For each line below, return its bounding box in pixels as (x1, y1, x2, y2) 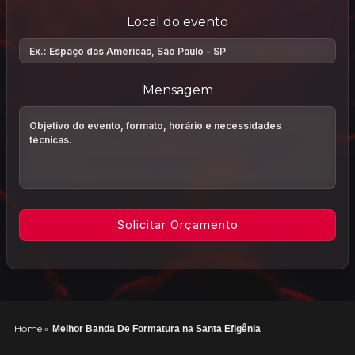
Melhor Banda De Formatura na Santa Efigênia (52, 323, 261, 334)
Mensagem (142, 82, 213, 97)
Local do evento (127, 14, 228, 29)
